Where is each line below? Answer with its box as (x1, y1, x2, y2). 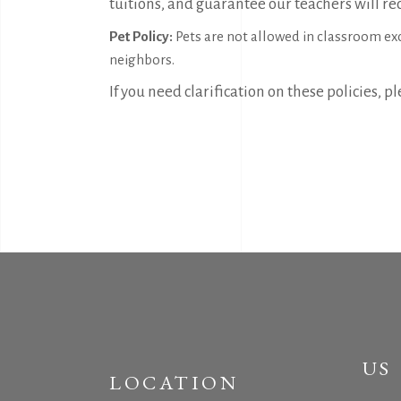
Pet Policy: (109, 29, 173, 44)
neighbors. (109, 52, 175, 67)
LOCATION (109, 370, 239, 396)
